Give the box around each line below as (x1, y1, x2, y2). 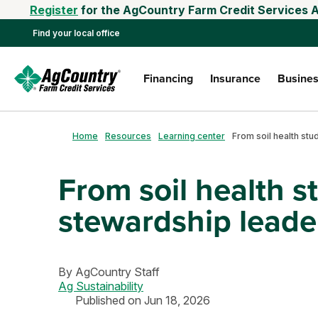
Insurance (210, 70, 261, 87)
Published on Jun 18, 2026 (75, 293, 210, 307)
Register (30, 3, 78, 17)
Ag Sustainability (58, 279, 143, 293)
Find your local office (33, 28, 120, 38)
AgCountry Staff (75, 265, 160, 279)
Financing (143, 70, 193, 87)
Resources (105, 130, 151, 141)
